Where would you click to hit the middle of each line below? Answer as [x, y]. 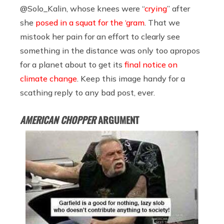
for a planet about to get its [72, 64]
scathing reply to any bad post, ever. [90, 92]
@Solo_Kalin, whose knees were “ [82, 8]
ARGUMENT [117, 119]
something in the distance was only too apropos [110, 50]
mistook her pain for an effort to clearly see [100, 36]
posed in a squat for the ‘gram [90, 22]
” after [178, 8]
